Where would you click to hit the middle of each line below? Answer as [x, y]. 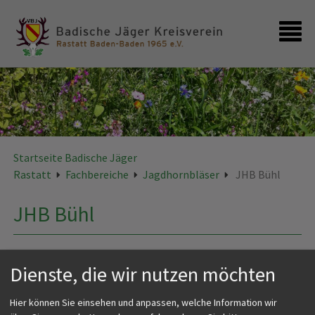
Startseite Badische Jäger [76, 158]
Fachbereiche [97, 175]
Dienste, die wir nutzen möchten [143, 274]
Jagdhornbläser [181, 175]
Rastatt [33, 175]
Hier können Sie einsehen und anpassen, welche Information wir [143, 303]
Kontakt [42, 65]
